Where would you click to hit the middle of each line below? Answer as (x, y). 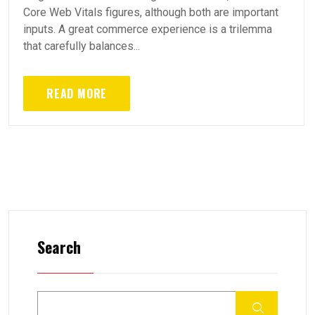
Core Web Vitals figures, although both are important (151, 12)
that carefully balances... (82, 46)
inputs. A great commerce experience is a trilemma (148, 29)
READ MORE (77, 94)
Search (59, 247)
